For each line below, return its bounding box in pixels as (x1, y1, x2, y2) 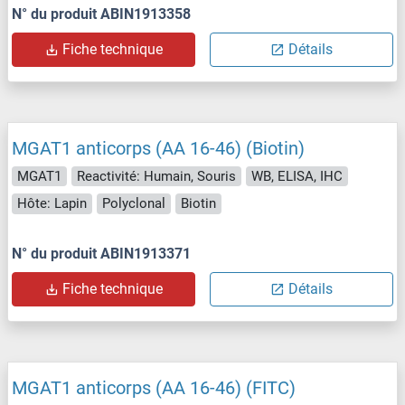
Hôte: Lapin (17, 195, 87, 212)
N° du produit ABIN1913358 (12, 5, 191, 23)
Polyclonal (102, 195, 165, 212)
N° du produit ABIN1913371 (12, 244, 191, 262)
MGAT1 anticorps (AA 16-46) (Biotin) (12, 137, 305, 159)
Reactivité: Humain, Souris (77, 167, 236, 184)
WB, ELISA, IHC (251, 167, 343, 184)
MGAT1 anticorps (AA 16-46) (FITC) (12, 376, 296, 399)
